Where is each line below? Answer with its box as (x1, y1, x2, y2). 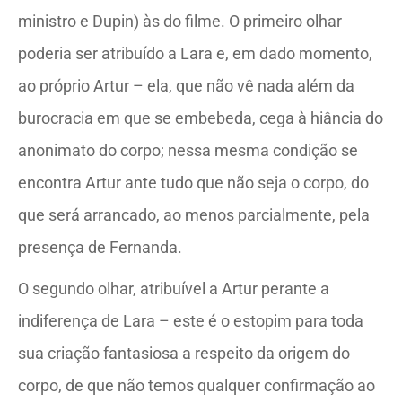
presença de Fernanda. (18, 238, 182, 257)
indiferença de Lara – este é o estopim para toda (18, 311, 363, 330)
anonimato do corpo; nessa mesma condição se (18, 141, 358, 160)
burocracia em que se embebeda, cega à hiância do (18, 109, 383, 127)
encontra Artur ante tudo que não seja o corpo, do (18, 173, 369, 192)
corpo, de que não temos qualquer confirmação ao (18, 376, 375, 395)
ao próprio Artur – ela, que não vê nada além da (18, 76, 354, 95)
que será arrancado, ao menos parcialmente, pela (18, 205, 370, 224)
